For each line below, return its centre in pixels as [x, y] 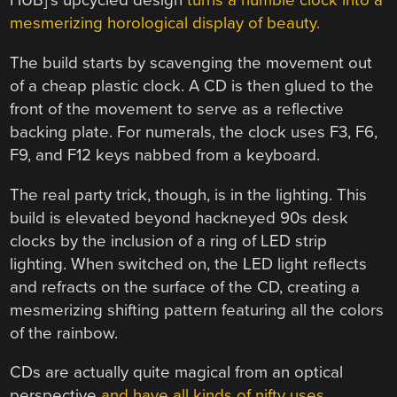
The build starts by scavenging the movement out [191, 63]
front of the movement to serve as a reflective [177, 109]
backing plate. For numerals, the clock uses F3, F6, [194, 132]
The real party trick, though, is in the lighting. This [189, 195]
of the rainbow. [64, 333]
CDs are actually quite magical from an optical [177, 373]
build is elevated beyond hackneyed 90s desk [179, 218]
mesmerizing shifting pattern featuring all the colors [197, 310]
